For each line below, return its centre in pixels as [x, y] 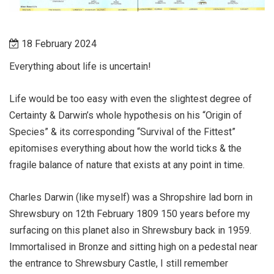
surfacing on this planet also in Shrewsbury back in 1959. [130, 230]
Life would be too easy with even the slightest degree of [131, 98]
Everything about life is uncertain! [80, 66]
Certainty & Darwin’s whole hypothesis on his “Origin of [126, 115]
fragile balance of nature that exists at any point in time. [127, 165]
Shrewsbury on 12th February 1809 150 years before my [130, 213]
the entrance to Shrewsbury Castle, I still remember [119, 263]
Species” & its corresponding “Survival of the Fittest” [122, 131]
